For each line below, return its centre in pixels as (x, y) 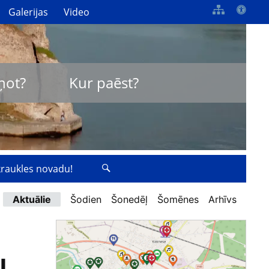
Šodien (86, 200)
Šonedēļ (129, 200)
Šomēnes (178, 200)
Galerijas (29, 12)
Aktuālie (32, 200)
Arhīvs (222, 200)
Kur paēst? (104, 83)
